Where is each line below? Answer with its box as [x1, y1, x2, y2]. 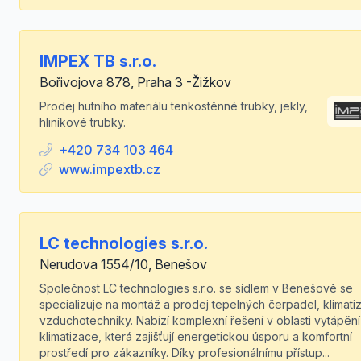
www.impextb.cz [59, 161, 160, 177]
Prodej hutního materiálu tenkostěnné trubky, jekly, [39, 99, 308, 113]
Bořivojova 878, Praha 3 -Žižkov [39, 74, 231, 90]
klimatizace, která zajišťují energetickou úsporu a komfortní [39, 330, 352, 343]
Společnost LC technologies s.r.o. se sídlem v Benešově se [39, 281, 353, 295]
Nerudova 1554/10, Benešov [39, 256, 207, 272]
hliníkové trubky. [39, 115, 126, 129]
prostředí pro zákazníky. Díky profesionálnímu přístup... [39, 346, 330, 359]
